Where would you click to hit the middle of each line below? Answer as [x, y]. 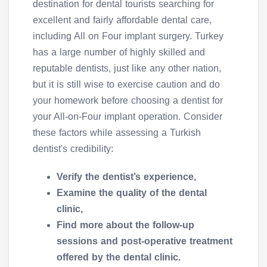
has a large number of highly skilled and [119, 52]
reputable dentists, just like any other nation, [127, 69]
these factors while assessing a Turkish [117, 133]
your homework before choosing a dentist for [128, 101]
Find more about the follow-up [125, 225]
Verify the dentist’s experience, [126, 177]
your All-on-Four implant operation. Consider [128, 117]
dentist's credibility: [73, 149]
